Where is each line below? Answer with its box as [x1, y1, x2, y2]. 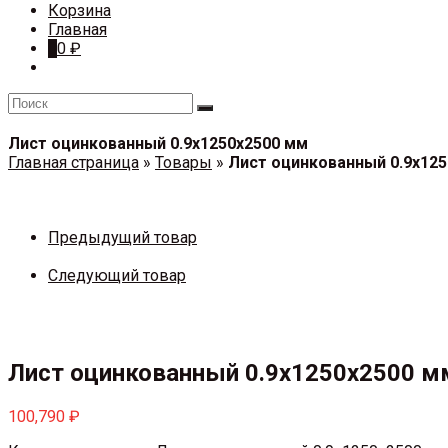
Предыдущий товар [48, 228, 197, 247]
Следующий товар [48, 266, 186, 285]
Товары [155, 153, 212, 172]
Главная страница [8, 153, 139, 172]
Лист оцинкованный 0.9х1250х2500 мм [8, 134, 308, 153]
